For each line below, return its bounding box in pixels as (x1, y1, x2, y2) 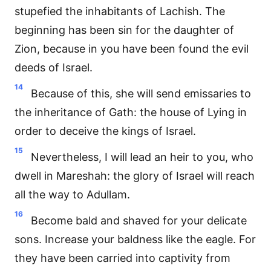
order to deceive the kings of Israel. (15, 125, 196, 137)
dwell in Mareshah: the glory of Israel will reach (15, 169, 255, 182)
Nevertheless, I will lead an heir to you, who (31, 151, 253, 163)
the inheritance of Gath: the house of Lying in (15, 106, 247, 119)
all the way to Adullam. (15, 188, 130, 201)
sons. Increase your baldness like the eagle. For (15, 233, 256, 246)
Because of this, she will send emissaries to (31, 87, 251, 100)
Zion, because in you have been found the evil (15, 42, 249, 55)
